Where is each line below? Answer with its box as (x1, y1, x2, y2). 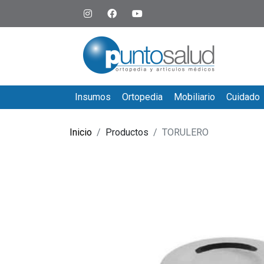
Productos (105, 127, 148, 138)
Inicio (70, 127, 92, 138)
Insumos (74, 91, 111, 103)
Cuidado (226, 91, 260, 103)
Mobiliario (173, 91, 215, 103)
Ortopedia (121, 91, 163, 103)
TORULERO (162, 127, 209, 138)
